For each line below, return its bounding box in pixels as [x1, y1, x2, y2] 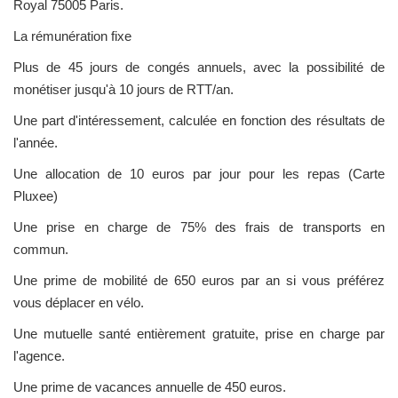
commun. [13, 242, 68, 258]
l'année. [13, 135, 58, 151]
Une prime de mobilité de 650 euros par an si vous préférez [13, 273, 385, 289]
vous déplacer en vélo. [13, 295, 144, 311]
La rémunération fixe [13, 28, 131, 44]
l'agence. [13, 348, 65, 364]
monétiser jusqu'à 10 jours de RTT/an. [13, 82, 234, 98]
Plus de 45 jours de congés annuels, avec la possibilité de [13, 60, 385, 76]
